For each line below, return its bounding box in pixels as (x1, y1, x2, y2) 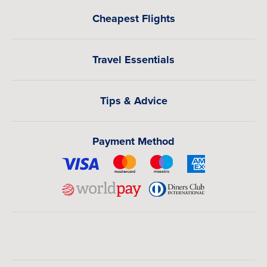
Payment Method (92, 133, 175, 149)
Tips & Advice (100, 93, 167, 108)
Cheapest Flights (92, 11, 175, 26)
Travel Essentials (92, 52, 175, 67)
